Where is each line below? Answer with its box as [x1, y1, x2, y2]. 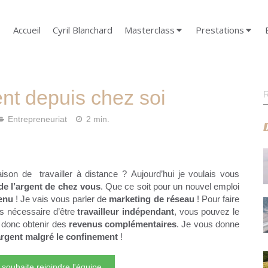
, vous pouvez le [173, 206, 240, 217]
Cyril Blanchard [53, 24, 112, 36]
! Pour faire [194, 193, 240, 204]
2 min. [86, 114, 109, 124]
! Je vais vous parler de [13, 193, 109, 204]
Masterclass [124, 24, 175, 36]
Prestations [196, 24, 244, 36]
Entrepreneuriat [8, 114, 67, 124]
